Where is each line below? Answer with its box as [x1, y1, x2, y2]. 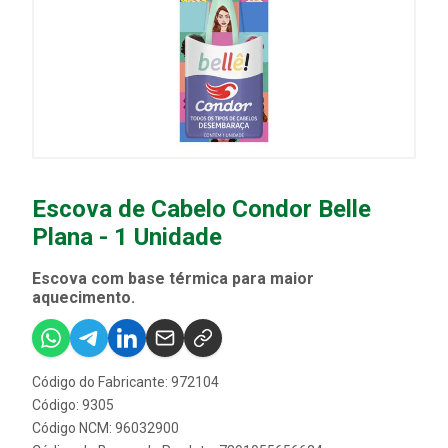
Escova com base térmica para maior [32, 269, 314, 288]
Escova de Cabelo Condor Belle [32, 195, 371, 223]
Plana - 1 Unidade [32, 223, 222, 251]
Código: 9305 [32, 397, 114, 413]
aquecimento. [32, 288, 135, 307]
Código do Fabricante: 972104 [32, 374, 219, 390]
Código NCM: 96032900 [32, 420, 179, 436]
